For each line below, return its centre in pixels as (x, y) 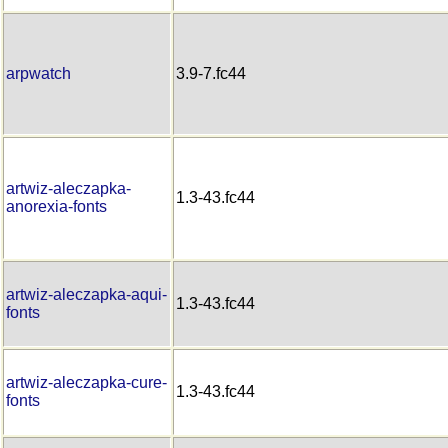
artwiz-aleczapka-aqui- (86, 294)
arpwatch (38, 73)
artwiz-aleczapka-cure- (86, 382)
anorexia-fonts (56, 206)
